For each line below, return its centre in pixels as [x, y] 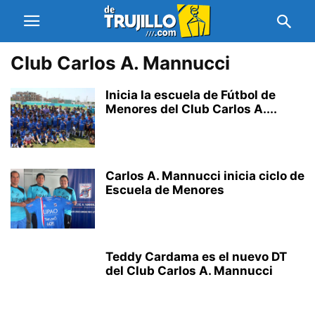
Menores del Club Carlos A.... [191, 109]
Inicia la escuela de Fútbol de [191, 95]
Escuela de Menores [165, 190]
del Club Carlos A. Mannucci [189, 271]
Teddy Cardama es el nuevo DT [196, 257]
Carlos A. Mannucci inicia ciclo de [205, 176]
